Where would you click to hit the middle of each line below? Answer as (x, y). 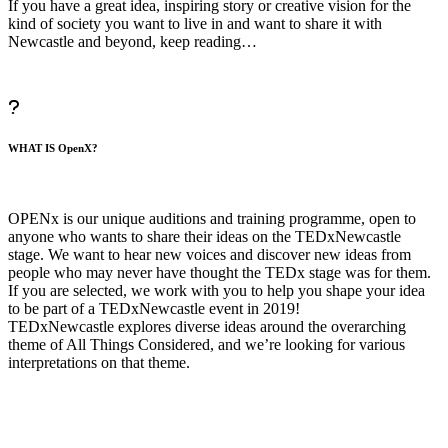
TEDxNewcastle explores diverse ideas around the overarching (207, 327)
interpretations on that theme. (99, 363)
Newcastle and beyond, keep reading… (132, 41)
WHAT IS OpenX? (53, 147)
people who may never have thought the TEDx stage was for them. (219, 273)
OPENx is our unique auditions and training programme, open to (212, 219)
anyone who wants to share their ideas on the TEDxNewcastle (204, 237)
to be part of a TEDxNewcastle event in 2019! (154, 309)
